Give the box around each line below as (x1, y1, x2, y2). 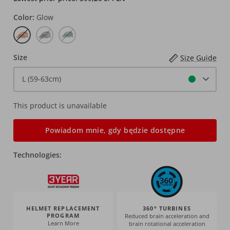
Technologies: (13, 149, 62, 160)
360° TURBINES (143, 204, 191, 212)
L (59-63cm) (22, 74, 61, 84)
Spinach (35, 26, 63, 36)
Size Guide (180, 52, 217, 63)
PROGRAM (47, 211, 80, 219)
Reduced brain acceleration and (124, 212, 209, 220)
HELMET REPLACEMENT (26, 204, 100, 212)
